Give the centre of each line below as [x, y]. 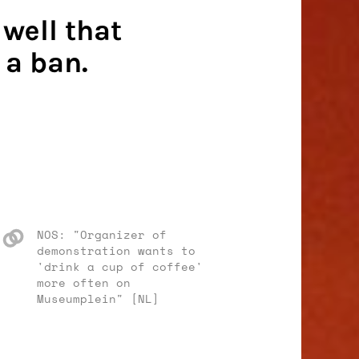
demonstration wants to [116, 250]
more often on [84, 282]
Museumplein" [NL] [98, 298]
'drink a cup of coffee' [120, 266]
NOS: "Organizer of [102, 234]
